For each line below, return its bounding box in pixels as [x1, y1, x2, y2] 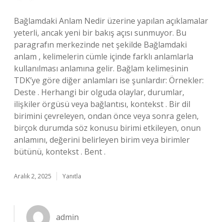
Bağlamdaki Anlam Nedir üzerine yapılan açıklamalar [14, 15, 208, 26]
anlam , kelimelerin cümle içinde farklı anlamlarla [14, 51, 193, 62]
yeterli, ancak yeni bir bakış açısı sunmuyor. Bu [14, 27, 186, 38]
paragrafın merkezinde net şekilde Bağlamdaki [14, 39, 187, 50]
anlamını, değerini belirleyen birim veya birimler [14, 134, 190, 145]
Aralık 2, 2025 [14, 172, 52, 180]
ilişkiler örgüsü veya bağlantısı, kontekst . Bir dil [14, 99, 190, 110]
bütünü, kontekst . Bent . [14, 146, 106, 157]
